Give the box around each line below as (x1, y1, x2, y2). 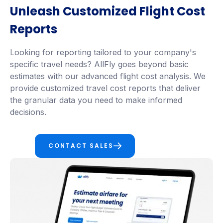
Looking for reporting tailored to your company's (10, 47, 196, 57)
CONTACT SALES (48, 141, 113, 150)
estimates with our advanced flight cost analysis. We (10, 71, 206, 81)
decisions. (10, 107, 46, 117)
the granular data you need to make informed (10, 95, 182, 105)
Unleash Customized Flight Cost (10, 2, 205, 19)
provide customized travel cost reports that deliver (10, 83, 201, 93)
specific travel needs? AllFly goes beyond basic (10, 59, 189, 69)
